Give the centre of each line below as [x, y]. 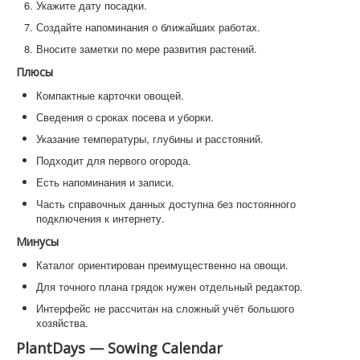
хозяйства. [62, 323]
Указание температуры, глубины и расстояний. [150, 139]
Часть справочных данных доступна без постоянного [166, 204]
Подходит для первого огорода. [114, 161]
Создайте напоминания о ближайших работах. [148, 27]
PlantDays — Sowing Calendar [119, 348]
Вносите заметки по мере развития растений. [147, 49]
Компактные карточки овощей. [110, 96]
